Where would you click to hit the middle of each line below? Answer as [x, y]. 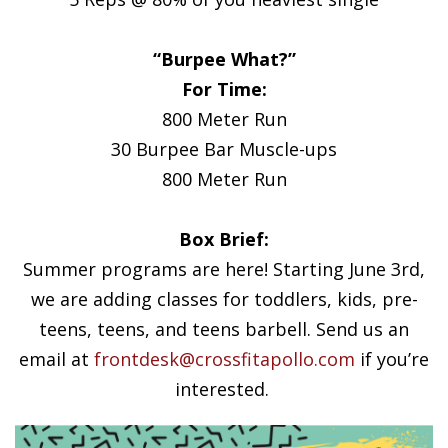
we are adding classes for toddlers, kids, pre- [224, 298]
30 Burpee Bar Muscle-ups [224, 148]
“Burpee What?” [224, 58]
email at [56, 358]
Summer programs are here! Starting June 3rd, [224, 268]
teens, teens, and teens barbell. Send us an [224, 328]
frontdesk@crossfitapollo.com [224, 358]
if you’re [392, 358]
